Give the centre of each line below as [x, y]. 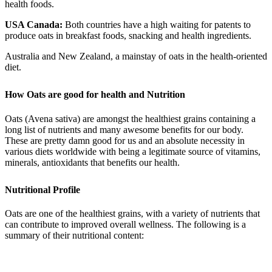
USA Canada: [35, 24]
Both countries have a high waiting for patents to [158, 24]
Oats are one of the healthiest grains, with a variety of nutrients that [132, 214]
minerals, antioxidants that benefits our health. [92, 162]
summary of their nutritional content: [74, 236]
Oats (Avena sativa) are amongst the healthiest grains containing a [130, 118]
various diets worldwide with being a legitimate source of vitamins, [133, 151]
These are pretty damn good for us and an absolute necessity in [125, 140]
